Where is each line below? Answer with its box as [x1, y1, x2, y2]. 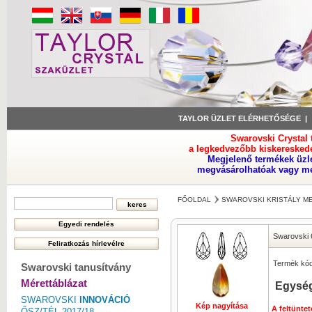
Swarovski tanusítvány [21, 261, 131, 273]
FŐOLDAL [178, 196, 211, 203]
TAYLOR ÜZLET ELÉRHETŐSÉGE [178, 114, 301, 123]
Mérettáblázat [21, 277, 87, 289]
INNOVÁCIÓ [79, 295, 130, 305]
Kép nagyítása [195, 302, 248, 310]
